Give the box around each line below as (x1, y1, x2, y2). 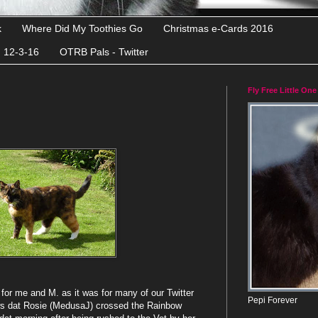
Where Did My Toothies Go (22, 23, 143, 35)
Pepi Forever (248, 295, 297, 305)
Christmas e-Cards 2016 (163, 23, 273, 35)
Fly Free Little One (248, 85, 317, 94)
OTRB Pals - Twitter (60, 46, 148, 58)
